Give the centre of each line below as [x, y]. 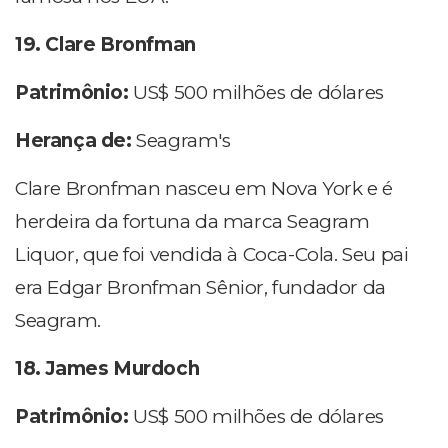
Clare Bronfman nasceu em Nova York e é [204, 189]
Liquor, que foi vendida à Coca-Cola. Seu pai [212, 255]
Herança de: [76, 141]
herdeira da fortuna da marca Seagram [192, 222]
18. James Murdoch [107, 369]
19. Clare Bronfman [105, 45]
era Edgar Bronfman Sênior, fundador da [200, 288]
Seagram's [183, 141]
